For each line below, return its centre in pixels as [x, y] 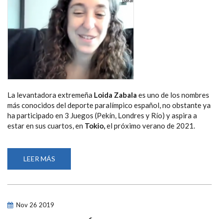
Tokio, [95, 125]
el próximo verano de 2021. [150, 125]
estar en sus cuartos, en [46, 125]
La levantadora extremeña [51, 95]
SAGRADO [72, 206]
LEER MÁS [39, 158]
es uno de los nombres [173, 95]
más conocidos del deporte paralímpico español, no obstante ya [109, 105]
